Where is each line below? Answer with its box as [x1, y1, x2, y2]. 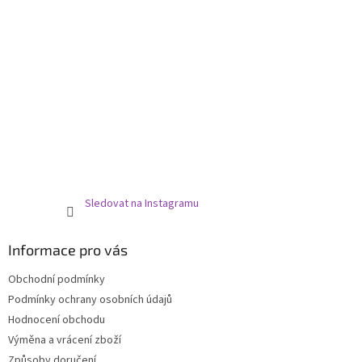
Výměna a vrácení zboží [8, 331, 121, 348]
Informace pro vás [8, 240, 128, 259]
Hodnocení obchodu [8, 311, 105, 328]
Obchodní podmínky [8, 271, 105, 288]
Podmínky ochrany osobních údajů [8, 291, 172, 308]
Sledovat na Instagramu [84, 195, 199, 212]
